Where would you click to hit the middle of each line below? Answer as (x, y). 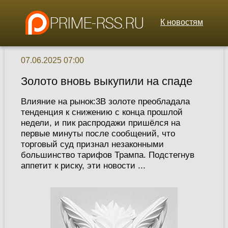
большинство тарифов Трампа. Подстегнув (107, 155)
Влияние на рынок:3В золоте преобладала (105, 102)
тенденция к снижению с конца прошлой (102, 112)
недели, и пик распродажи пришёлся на (100, 123)
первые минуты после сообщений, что (98, 134)
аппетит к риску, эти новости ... (83, 166)
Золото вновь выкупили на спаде (106, 81)
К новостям (182, 22)
